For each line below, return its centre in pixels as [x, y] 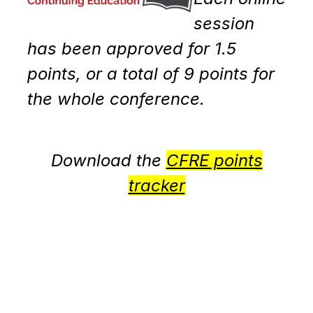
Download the [108, 161]
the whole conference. [118, 99]
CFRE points [214, 161]
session [224, 24]
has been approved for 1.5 [131, 49]
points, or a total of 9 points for [151, 74]
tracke [153, 186]
